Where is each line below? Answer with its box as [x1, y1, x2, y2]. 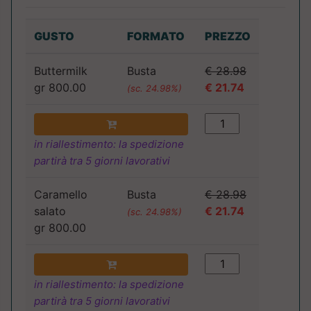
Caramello [34, 187, 87, 202]
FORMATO [127, 29, 185, 44]
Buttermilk [34, 64, 87, 78]
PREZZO [205, 29, 251, 44]
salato [34, 204, 66, 219]
